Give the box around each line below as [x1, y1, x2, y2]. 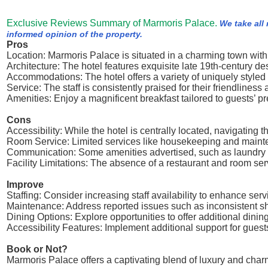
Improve [7, 179, 44, 190]
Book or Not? [7, 244, 68, 254]
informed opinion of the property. [7, 29, 142, 39]
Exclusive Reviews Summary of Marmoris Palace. [7, 18, 217, 28]
